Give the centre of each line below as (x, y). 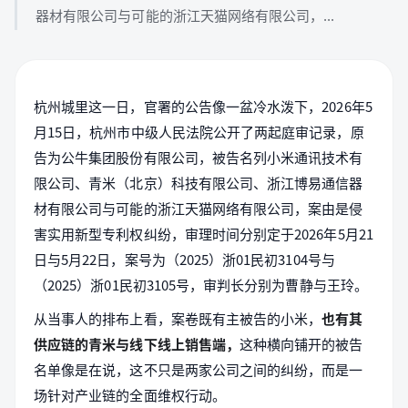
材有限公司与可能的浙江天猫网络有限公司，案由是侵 (199, 208)
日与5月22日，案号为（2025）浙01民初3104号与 (184, 259)
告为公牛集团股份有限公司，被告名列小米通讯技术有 (199, 157)
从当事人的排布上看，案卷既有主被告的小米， (178, 318)
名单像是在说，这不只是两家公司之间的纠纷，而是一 (199, 369)
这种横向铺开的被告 (301, 344)
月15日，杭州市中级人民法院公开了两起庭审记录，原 (199, 132)
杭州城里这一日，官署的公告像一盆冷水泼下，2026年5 (203, 106)
